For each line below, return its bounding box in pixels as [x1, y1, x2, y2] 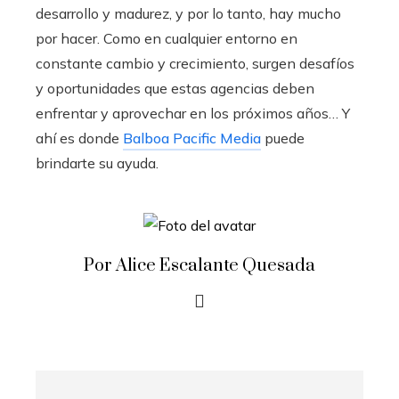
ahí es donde [36, 128, 123, 147]
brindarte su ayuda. [36, 153, 159, 172]
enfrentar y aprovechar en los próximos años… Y [36, 103, 350, 122]
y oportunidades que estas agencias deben [36, 78, 314, 97]
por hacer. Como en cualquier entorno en [36, 28, 297, 47]
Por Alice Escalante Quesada [84, 254, 315, 277]
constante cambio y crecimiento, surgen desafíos [36, 53, 354, 72]
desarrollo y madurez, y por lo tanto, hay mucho [36, 4, 341, 22]
